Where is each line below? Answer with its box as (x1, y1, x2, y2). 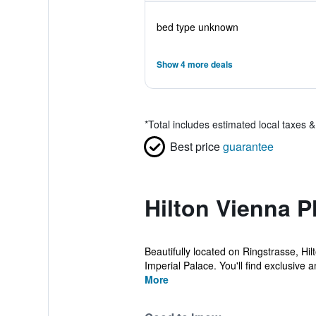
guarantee (222, 138, 274, 154)
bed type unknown (156, 20, 238, 34)
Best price (169, 138, 220, 154)
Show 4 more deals (156, 58, 233, 71)
